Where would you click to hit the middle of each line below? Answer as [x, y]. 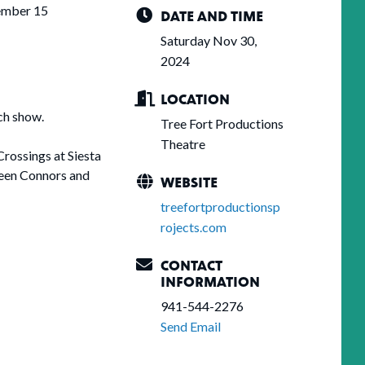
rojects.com [193, 227]
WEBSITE [189, 182]
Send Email [191, 327]
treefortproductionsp [220, 207]
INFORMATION [210, 281]
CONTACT [191, 265]
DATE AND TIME [212, 16]
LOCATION [195, 99]
